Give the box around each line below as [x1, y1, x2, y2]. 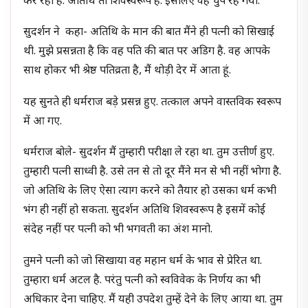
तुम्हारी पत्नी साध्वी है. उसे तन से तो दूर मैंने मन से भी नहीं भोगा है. [23, 165, 282, 180]
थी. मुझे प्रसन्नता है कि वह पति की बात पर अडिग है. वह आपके [23, 45, 271, 60]
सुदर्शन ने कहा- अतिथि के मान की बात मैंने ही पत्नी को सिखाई [23, 25, 275, 41]
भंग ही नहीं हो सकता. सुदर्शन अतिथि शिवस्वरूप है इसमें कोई [23, 203, 266, 219]
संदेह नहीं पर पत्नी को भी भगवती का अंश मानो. [23, 223, 213, 238]
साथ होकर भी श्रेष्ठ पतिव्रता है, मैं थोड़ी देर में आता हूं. [23, 64, 232, 79]
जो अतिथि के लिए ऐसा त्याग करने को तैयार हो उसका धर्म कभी [23, 184, 277, 199]
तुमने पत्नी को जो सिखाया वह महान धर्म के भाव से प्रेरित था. [23, 254, 263, 269]
